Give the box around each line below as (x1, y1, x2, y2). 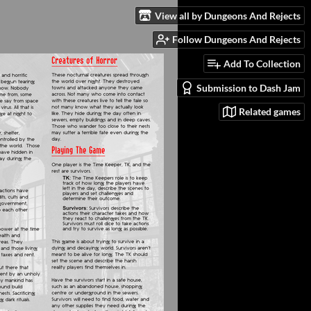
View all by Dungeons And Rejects (155, 9, 301, 22)
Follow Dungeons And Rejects (172, 33, 301, 46)
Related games (239, 106, 301, 118)
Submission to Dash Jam (196, 81, 301, 94)
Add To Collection (224, 58, 301, 70)
